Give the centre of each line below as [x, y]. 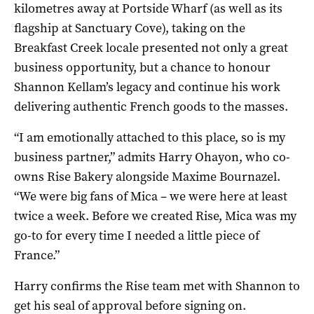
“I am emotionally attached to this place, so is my [150, 137]
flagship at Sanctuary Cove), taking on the [130, 28]
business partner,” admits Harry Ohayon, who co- [152, 157]
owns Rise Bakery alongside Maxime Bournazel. [147, 176]
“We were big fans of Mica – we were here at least [151, 196]
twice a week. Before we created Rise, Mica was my [155, 216]
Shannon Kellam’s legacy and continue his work [147, 87]
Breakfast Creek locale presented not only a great [151, 47]
